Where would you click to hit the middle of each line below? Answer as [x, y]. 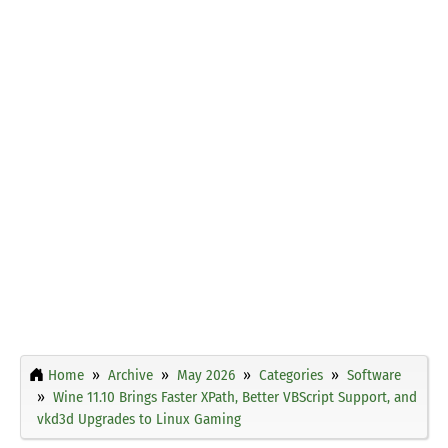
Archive [130, 375]
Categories [291, 375]
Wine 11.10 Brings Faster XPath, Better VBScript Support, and [235, 397]
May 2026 [206, 375]
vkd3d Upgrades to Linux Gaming [139, 419]
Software [374, 375]
